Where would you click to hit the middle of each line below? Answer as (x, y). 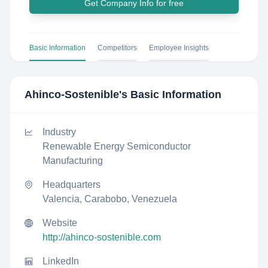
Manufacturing (73, 161)
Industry (59, 132)
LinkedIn (61, 261)
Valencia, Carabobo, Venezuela (110, 199)
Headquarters (71, 185)
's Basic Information (170, 95)
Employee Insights (179, 48)
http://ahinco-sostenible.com (102, 237)
